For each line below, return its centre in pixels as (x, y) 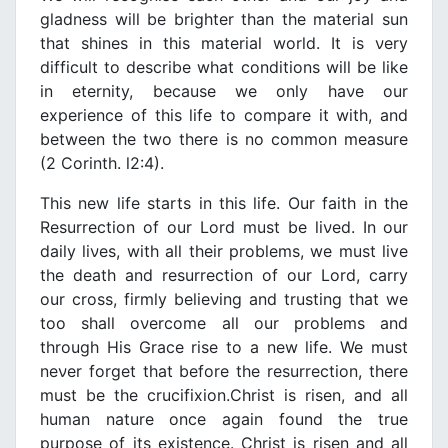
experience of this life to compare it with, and (224, 115)
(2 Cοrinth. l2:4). (102, 163)
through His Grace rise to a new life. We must (224, 347)
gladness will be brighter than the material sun (224, 19)
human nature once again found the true (224, 419)
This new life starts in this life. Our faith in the (224, 203)
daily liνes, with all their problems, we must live (224, 251)
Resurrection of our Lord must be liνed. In (208, 227)
